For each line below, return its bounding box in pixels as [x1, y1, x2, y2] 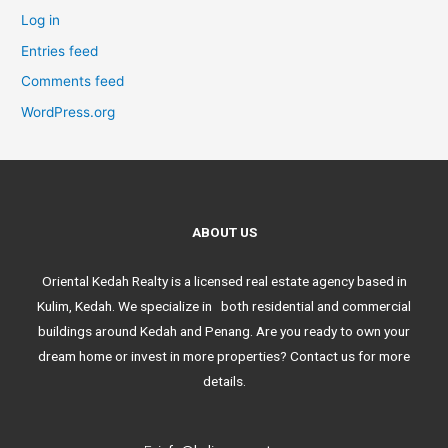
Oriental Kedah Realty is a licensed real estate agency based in [41, 272, 407, 289]
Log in [21, 12, 61, 29]
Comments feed [21, 73, 125, 90]
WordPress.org [21, 103, 116, 120]
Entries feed [21, 42, 99, 59]
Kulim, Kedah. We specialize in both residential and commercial [37, 297, 411, 314]
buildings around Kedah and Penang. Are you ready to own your [38, 322, 410, 339]
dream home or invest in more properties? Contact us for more [38, 347, 410, 364]
